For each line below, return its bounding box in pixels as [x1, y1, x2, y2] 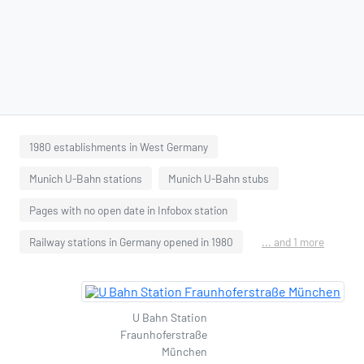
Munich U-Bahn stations [29, 171, 142, 185]
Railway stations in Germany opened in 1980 [29, 235, 233, 249]
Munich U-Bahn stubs [168, 171, 269, 185]
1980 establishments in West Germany [29, 140, 208, 154]
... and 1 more [262, 235, 324, 249]
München [162, 344, 207, 358]
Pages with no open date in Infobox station [29, 203, 227, 217]
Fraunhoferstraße [120, 327, 207, 341]
